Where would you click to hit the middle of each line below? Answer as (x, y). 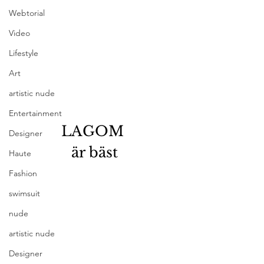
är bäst (94, 152)
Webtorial (27, 13)
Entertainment (35, 113)
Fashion (23, 174)
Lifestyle (24, 53)
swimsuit (24, 194)
